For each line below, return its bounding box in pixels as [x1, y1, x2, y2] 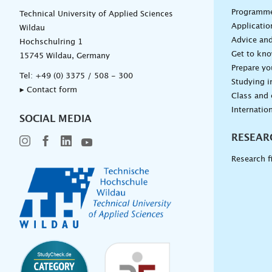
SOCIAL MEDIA [19, 114, 92, 124]
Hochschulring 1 [19, 38, 83, 46]
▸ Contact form [19, 86, 77, 94]
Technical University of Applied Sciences [19, 10, 173, 18]
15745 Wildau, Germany [19, 52, 110, 60]
